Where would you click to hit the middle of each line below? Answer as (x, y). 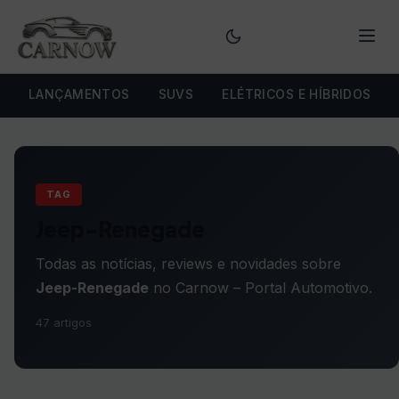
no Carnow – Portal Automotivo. (261, 288)
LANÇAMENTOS (79, 94)
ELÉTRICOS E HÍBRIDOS (297, 94)
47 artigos (64, 322)
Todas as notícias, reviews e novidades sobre (188, 264)
